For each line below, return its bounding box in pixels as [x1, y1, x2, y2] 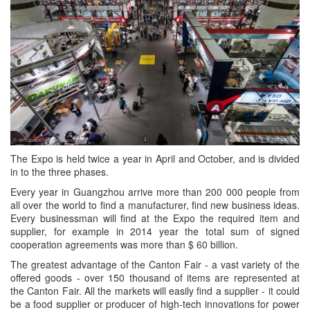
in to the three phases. [10, 165, 109, 179]
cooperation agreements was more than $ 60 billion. [10, 237, 238, 252]
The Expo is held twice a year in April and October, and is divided [10, 152, 300, 166]
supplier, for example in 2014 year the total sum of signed [10, 224, 300, 239]
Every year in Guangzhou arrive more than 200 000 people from [10, 185, 300, 199]
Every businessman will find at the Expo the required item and [10, 211, 300, 226]
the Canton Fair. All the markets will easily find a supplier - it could [10, 284, 300, 298]
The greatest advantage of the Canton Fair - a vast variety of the [10, 257, 300, 272]
